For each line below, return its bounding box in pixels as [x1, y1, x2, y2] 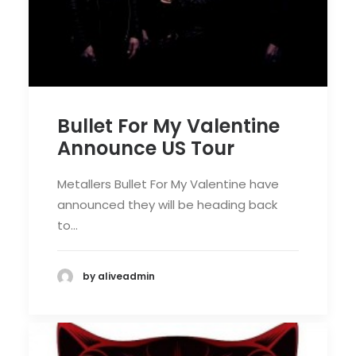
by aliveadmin [83, 269, 155, 284]
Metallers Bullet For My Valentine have [57, 175, 279, 192]
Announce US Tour [57, 134, 234, 161]
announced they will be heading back [57, 195, 277, 213]
